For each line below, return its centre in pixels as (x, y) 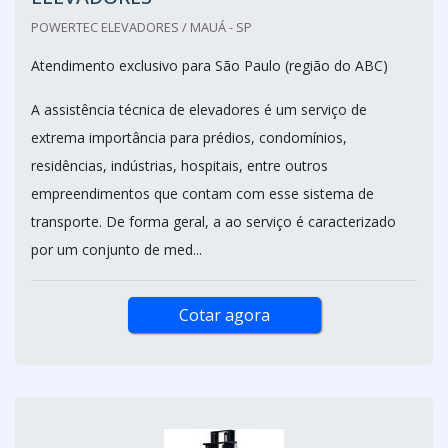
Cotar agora (224, 314)
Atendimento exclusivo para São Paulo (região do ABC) (209, 65)
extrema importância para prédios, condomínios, (189, 137)
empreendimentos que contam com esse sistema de (202, 193)
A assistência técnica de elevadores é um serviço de (199, 109)
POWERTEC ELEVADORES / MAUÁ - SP (141, 26)
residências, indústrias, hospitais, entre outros (179, 165)
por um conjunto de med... (116, 249)
